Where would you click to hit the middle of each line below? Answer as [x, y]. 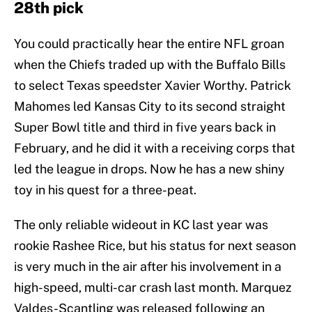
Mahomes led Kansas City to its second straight [150, 107]
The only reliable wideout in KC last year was [141, 225]
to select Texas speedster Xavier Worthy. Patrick [153, 86]
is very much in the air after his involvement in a [148, 267]
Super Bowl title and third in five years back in [145, 127]
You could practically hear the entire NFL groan [149, 44]
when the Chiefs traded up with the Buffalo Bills [150, 65]
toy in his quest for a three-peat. [105, 190]
